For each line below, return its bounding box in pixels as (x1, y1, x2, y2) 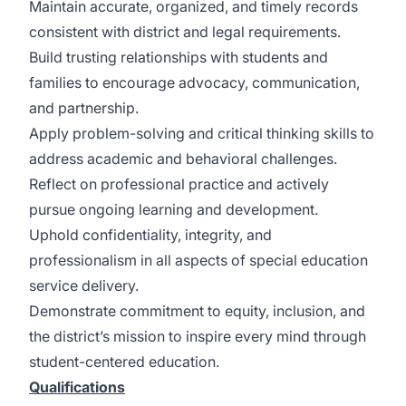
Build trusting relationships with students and (29, 48, 328, 66)
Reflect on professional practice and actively (29, 175, 329, 193)
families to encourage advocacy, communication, (29, 73, 360, 92)
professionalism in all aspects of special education (29, 251, 368, 269)
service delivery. (29, 276, 139, 295)
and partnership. (29, 99, 139, 117)
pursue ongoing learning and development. (29, 200, 318, 218)
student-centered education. (29, 353, 219, 371)
